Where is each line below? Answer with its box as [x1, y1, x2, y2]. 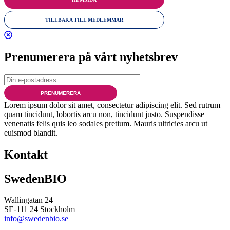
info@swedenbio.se [4, 214, 68, 223]
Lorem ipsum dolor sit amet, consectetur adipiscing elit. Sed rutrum [4, 100, 220, 109]
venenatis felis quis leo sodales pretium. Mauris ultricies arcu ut [4, 119, 207, 128]
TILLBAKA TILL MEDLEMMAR [45, 16, 123, 23]
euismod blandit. [4, 128, 57, 137]
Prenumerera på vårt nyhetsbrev [4, 50, 178, 64]
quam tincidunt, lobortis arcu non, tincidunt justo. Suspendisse [4, 109, 204, 119]
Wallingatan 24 [4, 196, 53, 205]
